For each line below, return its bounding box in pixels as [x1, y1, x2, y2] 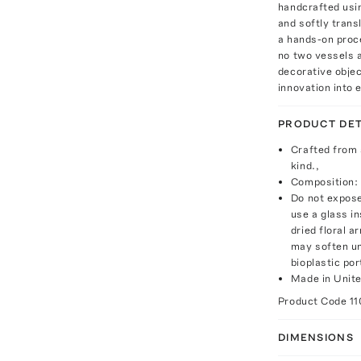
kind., [290, 160, 320, 172]
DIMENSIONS [277, 331, 354, 343]
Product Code [277, 295, 350, 307]
